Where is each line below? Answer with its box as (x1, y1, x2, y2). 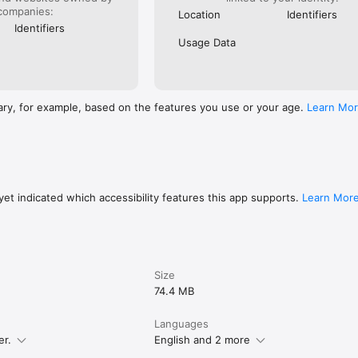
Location (178, 7, 221, 21)
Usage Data (178, 35, 237, 49)
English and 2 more (154, 332, 251, 346)
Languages (154, 316, 209, 330)
